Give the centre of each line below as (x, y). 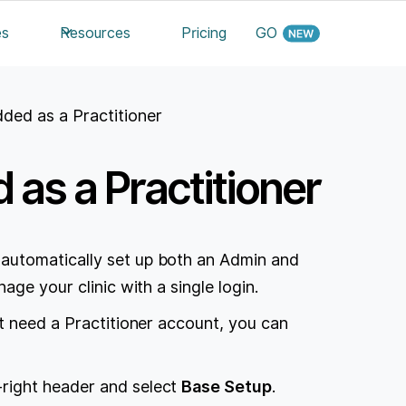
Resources (96, 33)
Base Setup (227, 386)
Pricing (204, 33)
